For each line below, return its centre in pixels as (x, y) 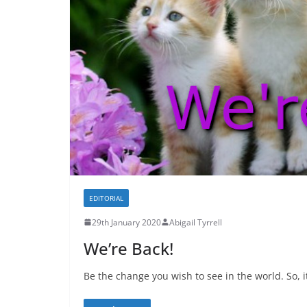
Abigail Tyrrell (196, 222)
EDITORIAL (106, 198)
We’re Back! (128, 248)
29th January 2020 (126, 222)
